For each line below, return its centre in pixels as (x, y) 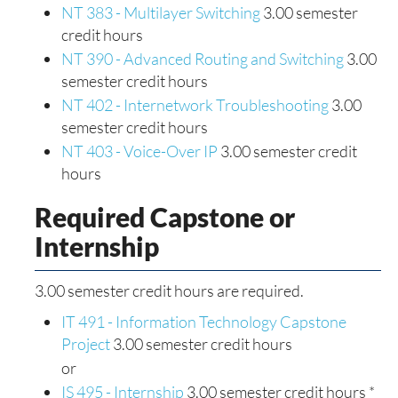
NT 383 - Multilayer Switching (161, 12)
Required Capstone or (165, 217)
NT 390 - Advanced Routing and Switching (203, 59)
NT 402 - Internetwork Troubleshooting (195, 105)
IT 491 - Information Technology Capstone (204, 322)
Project (86, 344)
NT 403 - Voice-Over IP (139, 151)
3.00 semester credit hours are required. (169, 291)
